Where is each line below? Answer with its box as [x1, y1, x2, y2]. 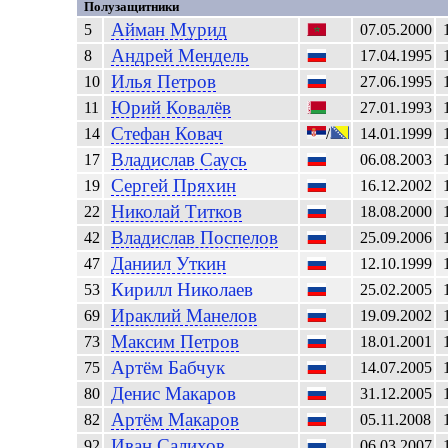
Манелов [186, 305, 258, 326]
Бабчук [168, 357, 226, 378]
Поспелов [200, 227, 279, 248]
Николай [111, 201, 186, 222]
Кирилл [111, 279, 178, 300]
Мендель [178, 45, 250, 66]
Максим [111, 331, 181, 352]
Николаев [177, 279, 254, 300]
